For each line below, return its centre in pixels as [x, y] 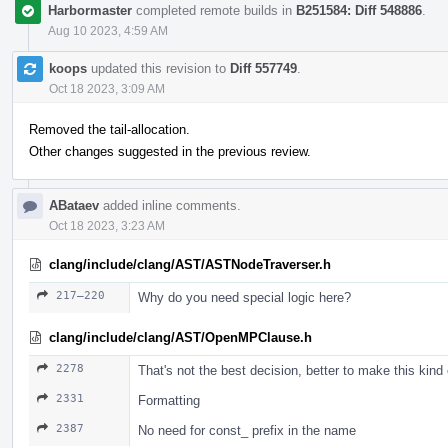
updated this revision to [158, 68]
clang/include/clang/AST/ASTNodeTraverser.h [190, 264]
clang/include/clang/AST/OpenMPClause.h [180, 337]
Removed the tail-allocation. [109, 129]
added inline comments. [170, 205]
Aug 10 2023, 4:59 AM [108, 30]
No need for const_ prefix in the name [247, 430]
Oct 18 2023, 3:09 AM [107, 88]
